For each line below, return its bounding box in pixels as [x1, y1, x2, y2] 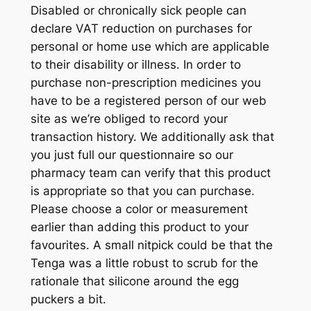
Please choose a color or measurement [30, 201, 248, 216]
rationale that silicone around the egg [30, 274, 239, 288]
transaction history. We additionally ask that [30, 129, 274, 144]
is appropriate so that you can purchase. [30, 183, 255, 198]
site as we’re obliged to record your [30, 111, 228, 126]
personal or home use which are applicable [30, 39, 269, 53]
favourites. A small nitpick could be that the [30, 237, 273, 252]
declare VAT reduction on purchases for [30, 21, 252, 35]
